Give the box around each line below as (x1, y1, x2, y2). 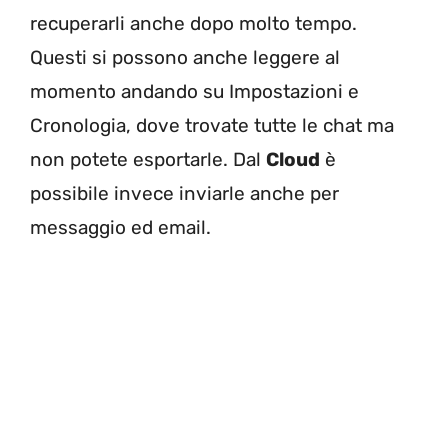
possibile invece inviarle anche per (30, 181, 339, 205)
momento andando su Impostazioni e (30, 79, 359, 103)
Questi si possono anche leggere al (30, 45, 340, 69)
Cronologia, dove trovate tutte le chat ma (30, 113, 394, 137)
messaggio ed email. (30, 215, 211, 239)
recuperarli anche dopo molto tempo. (30, 11, 357, 35)
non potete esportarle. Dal (30, 147, 266, 171)
